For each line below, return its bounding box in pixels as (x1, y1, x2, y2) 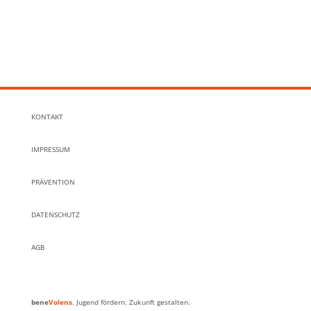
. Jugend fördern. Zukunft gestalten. (72, 297, 190, 308)
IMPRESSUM (31, 144, 70, 155)
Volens (48, 297, 72, 308)
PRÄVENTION (31, 177, 75, 187)
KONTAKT (31, 112, 63, 122)
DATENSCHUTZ (31, 210, 80, 220)
